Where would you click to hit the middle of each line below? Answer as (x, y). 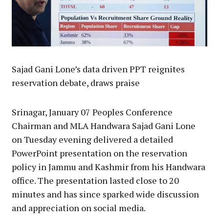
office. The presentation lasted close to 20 (95, 180)
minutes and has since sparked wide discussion (105, 194)
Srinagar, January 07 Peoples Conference (92, 112)
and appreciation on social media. (79, 208)
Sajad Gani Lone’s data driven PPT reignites (98, 69)
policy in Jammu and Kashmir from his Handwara (109, 166)
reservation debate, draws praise (76, 82)
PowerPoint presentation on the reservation (99, 153)
